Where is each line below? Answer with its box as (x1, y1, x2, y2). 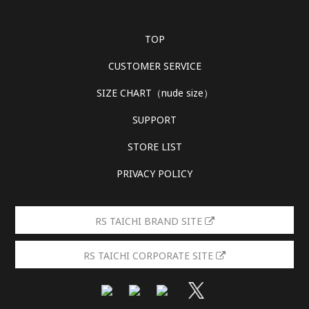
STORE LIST (127, 140, 182, 154)
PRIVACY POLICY (117, 167, 192, 181)
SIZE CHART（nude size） (96, 86, 213, 100)
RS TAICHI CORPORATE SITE (83, 249, 216, 263)
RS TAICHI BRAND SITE (94, 215, 205, 228)
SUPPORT (132, 113, 177, 127)
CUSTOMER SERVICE (108, 59, 201, 73)
